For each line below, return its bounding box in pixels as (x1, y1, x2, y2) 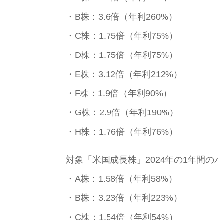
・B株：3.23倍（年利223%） (66, 192, 183, 203)
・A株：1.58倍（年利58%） (66, 173, 178, 184)
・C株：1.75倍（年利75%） (66, 30, 178, 41)
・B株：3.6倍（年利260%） (66, 11, 178, 22)
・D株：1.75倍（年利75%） (66, 50, 178, 60)
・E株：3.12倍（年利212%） (66, 69, 183, 79)
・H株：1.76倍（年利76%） (66, 126, 178, 137)
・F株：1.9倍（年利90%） (66, 88, 172, 98)
